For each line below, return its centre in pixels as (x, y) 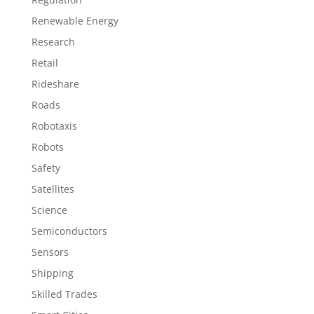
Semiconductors (69, 231)
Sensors (50, 252)
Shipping (52, 273)
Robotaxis (54, 126)
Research (53, 42)
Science (49, 210)
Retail (45, 63)
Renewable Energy (75, 21)
